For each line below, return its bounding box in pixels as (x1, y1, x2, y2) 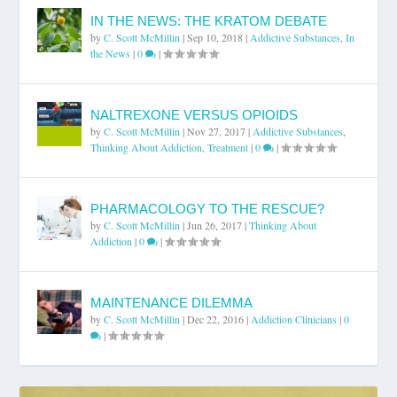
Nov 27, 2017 (187, 123, 246, 138)
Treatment (207, 139, 249, 154)
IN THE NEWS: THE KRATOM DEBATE (90, 12, 328, 28)
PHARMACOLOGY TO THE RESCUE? (90, 200, 325, 216)
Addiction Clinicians (251, 311, 338, 326)
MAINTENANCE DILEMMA (90, 294, 253, 310)
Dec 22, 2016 (187, 311, 245, 326)
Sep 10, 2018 (187, 29, 244, 44)
